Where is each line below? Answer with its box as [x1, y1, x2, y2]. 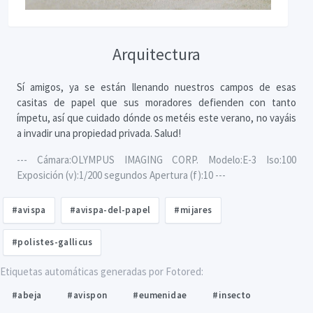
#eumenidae [133, 289, 187, 301]
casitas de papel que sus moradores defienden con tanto [17, 95, 296, 109]
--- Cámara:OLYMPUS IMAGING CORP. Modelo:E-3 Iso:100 [17, 152, 296, 166]
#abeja [12, 289, 42, 301]
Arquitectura [112, 43, 201, 65]
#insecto [212, 289, 252, 301]
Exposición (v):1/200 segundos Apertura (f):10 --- [17, 168, 226, 182]
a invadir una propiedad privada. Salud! [17, 126, 181, 140]
